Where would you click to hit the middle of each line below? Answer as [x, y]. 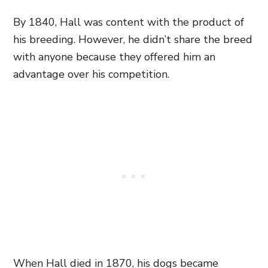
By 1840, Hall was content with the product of [129, 22]
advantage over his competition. [91, 74]
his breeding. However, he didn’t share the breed [133, 39]
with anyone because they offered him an [114, 57]
